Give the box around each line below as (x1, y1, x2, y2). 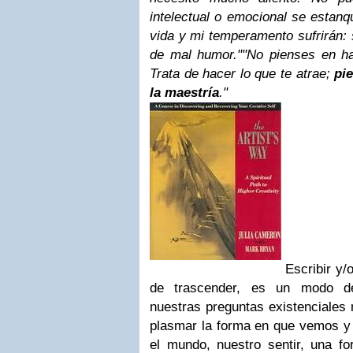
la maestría (150, 85, 219, 100)
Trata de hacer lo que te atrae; (150, 66, 335, 81)
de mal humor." (150, 47, 243, 62)
